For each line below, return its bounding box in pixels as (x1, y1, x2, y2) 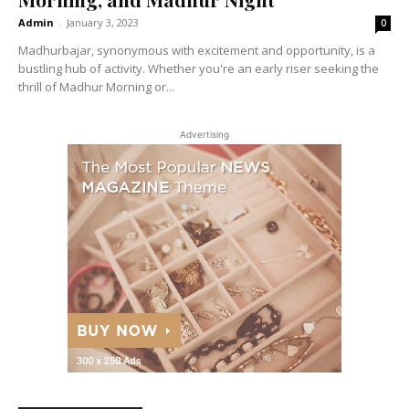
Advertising (180, 129, 229, 141)
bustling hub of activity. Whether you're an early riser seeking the (18, 60, 379, 78)
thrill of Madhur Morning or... (18, 79, 174, 96)
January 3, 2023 (67, 16, 139, 30)
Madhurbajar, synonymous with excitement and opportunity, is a (18, 42, 375, 59)
